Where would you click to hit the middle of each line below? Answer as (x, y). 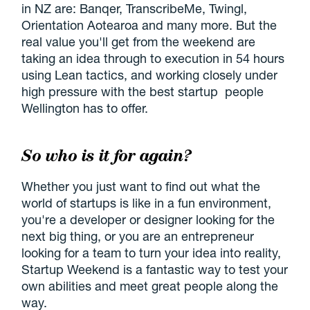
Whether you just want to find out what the (141, 186)
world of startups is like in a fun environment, (147, 202)
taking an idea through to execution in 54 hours (153, 58)
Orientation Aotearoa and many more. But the (149, 25)
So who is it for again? (107, 155)
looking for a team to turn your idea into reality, (152, 252)
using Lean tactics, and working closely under (150, 74)
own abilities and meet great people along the (150, 285)
